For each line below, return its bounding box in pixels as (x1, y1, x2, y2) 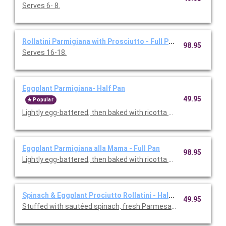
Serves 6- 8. (22, 2, 60, 10)
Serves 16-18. (22, 48, 67, 57)
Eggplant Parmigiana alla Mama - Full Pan (22, 144, 160, 153)
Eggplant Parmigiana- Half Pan (22, 84, 125, 93)
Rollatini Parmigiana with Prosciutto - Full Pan (22, 37, 177, 46)
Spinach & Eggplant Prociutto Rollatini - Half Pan (22, 191, 186, 200)
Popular (33, 97, 53, 103)
